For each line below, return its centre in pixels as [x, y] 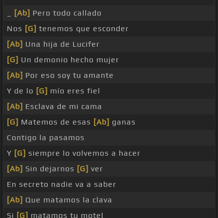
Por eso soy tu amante [68, 75]
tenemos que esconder [83, 29]
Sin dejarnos [50, 169]
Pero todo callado [66, 13]
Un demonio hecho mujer [69, 60]
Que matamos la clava [68, 200]
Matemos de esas [56, 122]
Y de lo [21, 91]
